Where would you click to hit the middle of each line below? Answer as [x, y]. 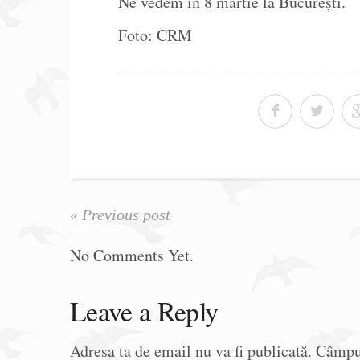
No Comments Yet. [132, 255]
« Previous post [120, 215]
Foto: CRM [155, 35]
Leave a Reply [144, 311]
